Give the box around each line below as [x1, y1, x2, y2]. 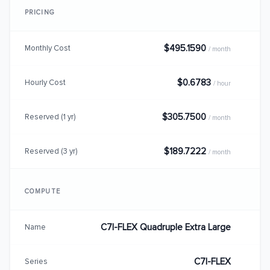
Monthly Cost [25, 43, 71, 53]
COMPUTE [25, 187, 60, 195]
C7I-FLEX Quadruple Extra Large [101, 222, 231, 233]
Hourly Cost [25, 77, 66, 87]
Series [25, 256, 48, 266]
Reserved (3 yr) [25, 146, 77, 156]
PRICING [25, 8, 55, 16]
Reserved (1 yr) [25, 111, 75, 122]
